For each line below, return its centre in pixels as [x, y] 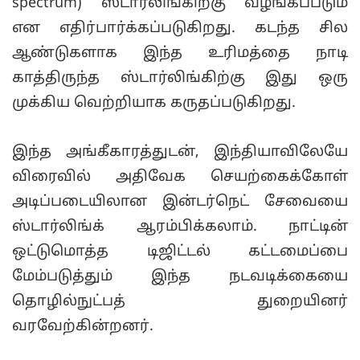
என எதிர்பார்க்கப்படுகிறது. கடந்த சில [180, 29]
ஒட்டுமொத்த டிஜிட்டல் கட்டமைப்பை [180, 252]
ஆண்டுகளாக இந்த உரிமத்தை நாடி [180, 54]
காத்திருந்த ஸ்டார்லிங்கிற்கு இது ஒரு [180, 79]
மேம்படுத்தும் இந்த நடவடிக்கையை [180, 277]
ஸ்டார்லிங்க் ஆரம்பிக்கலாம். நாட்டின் [180, 227]
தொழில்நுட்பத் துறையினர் [180, 302]
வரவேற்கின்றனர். [83, 327]
